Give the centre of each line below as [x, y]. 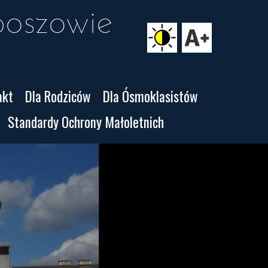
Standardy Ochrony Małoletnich [86, 122]
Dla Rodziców [58, 96]
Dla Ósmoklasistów [150, 96]
